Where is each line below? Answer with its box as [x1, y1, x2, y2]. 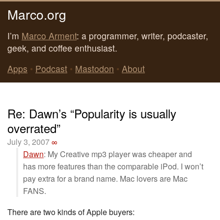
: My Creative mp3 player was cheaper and [44, 148, 192, 160]
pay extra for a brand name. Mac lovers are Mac [23, 173, 188, 184]
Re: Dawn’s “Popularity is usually [7, 105, 176, 122]
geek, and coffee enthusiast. [7, 41, 117, 54]
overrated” [7, 119, 60, 137]
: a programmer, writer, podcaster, [77, 29, 208, 42]
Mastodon [75, 62, 114, 75]
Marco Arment [22, 29, 77, 42]
